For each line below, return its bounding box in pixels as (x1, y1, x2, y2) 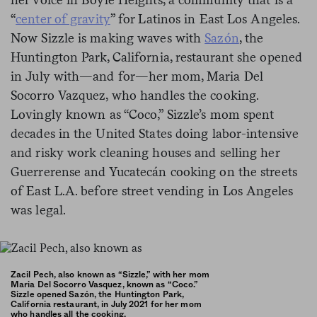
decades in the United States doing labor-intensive (11, 125, 299, 141)
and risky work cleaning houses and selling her (11, 144, 279, 160)
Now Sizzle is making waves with (11, 30, 205, 45)
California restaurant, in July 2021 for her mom (11, 299, 202, 309)
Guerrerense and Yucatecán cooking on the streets (11, 163, 297, 179)
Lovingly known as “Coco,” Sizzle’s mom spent (11, 106, 275, 122)
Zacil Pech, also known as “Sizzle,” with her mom (11, 270, 209, 279)
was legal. (11, 202, 69, 217)
